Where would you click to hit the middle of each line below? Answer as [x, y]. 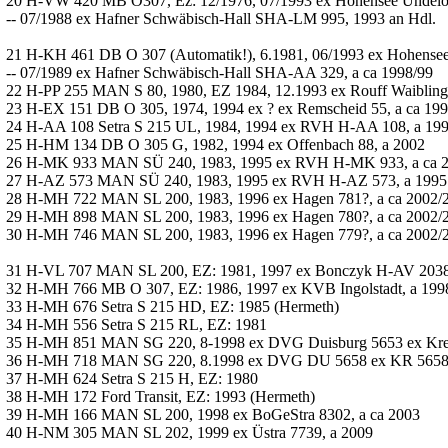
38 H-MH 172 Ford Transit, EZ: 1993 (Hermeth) [160, 396]
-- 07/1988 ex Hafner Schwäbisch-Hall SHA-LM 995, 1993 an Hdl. [221, 18]
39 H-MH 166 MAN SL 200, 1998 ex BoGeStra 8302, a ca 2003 [213, 414]
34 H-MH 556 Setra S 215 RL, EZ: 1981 [136, 324]
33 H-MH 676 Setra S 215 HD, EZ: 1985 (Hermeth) [172, 306]
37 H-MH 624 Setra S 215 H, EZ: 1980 [132, 378]
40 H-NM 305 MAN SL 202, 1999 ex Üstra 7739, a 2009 [189, 432]
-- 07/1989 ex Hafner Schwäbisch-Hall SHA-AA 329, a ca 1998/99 [219, 72]
